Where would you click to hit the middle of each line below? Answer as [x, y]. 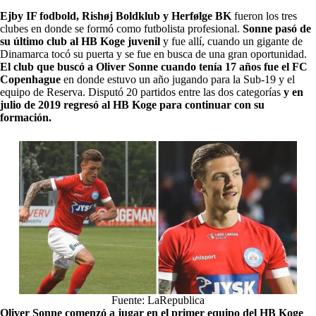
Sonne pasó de [277, 28]
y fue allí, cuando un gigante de [231, 41]
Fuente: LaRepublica [158, 300]
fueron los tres [264, 16]
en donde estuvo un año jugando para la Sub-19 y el [178, 79]
